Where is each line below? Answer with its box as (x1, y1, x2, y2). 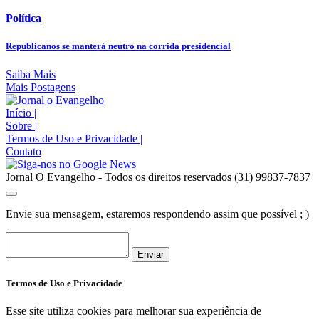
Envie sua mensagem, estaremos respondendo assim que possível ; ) (6, 207, 309, 220)
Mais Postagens (6, 80, 75, 93)
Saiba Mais (6, 68, 56, 80)
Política (6, 12, 41, 25)
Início (6, 106, 34, 119)
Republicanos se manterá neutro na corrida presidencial (6, 41, 231, 52)
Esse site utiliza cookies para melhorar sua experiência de (6, 304, 261, 317)
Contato (6, 145, 41, 157)
